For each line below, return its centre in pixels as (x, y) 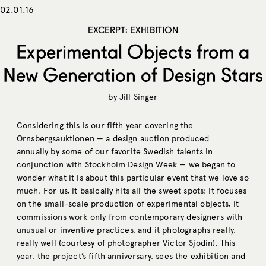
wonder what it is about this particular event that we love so (133, 178)
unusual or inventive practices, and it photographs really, (126, 230)
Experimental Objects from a (133, 51)
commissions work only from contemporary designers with (130, 217)
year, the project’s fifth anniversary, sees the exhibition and (131, 256)
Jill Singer (138, 97)
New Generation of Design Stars (133, 74)
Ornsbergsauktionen (56, 138)
